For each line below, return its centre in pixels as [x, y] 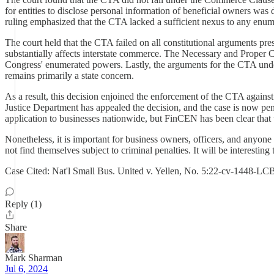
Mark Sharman [34, 258]
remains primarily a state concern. [69, 76]
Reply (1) [23, 204]
